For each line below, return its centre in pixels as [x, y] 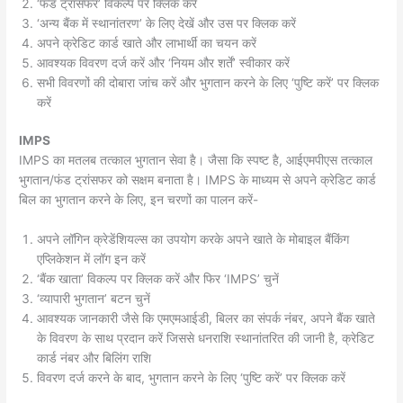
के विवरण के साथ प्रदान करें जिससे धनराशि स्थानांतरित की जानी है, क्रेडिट [206, 339]
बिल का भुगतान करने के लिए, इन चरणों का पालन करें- [139, 200]
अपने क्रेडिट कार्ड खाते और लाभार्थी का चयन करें [147, 43]
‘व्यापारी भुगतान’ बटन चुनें [94, 299]
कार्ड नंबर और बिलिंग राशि [94, 358]
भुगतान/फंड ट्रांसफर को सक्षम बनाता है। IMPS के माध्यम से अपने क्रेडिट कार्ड [198, 180]
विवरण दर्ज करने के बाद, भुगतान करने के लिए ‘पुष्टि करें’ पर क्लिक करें [192, 378]
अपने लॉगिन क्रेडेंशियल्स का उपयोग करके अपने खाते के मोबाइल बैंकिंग [193, 240]
